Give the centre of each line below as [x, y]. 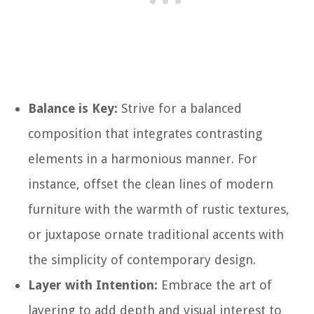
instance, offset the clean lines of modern [151, 184]
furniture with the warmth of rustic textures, [159, 210]
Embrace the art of [215, 285]
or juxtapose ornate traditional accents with [156, 235]
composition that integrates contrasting [145, 134]
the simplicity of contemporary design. [142, 260]
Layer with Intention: [93, 285]
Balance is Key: [73, 109]
